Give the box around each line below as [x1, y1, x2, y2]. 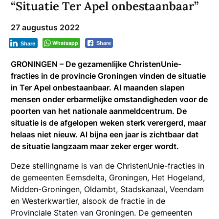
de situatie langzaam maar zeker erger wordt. [11, 141, 179, 151]
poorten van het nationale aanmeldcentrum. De [11, 106, 187, 116]
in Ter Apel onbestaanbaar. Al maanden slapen [11, 82, 185, 92]
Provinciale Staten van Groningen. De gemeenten [11, 207, 193, 218]
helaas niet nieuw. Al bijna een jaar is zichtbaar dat [11, 129, 199, 139]
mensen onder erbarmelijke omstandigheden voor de [11, 94, 208, 104]
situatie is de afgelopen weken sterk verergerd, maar [11, 117, 207, 128]
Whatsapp [52, 39, 79, 46]
